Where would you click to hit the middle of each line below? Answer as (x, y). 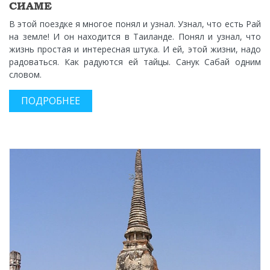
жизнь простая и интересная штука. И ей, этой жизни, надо (135, 49)
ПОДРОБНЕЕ (51, 101)
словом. (25, 75)
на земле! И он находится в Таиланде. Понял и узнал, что (135, 37)
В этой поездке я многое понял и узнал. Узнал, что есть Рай (135, 24)
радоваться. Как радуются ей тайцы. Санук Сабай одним (135, 62)
